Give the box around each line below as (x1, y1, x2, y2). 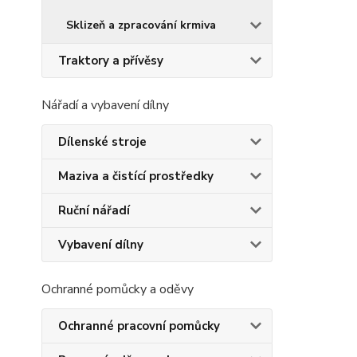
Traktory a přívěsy (58, 53, 163, 69)
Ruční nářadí (58, 202, 130, 218)
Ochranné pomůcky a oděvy (41, 280, 194, 298)
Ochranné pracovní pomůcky (58, 318, 220, 334)
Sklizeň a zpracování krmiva (66, 18, 216, 33)
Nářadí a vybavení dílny (41, 96, 169, 114)
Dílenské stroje (58, 134, 147, 150)
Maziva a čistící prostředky (58, 168, 214, 184)
